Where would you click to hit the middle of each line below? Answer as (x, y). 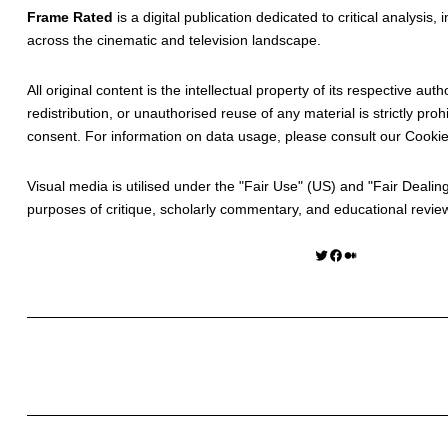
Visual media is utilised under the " (135, 186)
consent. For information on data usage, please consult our (216, 136)
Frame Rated (70, 17)
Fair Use (271, 186)
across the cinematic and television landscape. (174, 40)
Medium (348, 254)
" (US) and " (335, 186)
